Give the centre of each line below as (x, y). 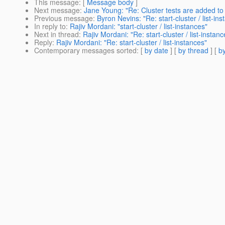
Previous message (64, 18)
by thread (193, 50)
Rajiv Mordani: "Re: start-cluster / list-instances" (132, 42)
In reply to (50, 26)
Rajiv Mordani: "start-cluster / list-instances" (139, 26)
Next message (57, 10)
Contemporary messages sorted (85, 50)
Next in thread (57, 34)
